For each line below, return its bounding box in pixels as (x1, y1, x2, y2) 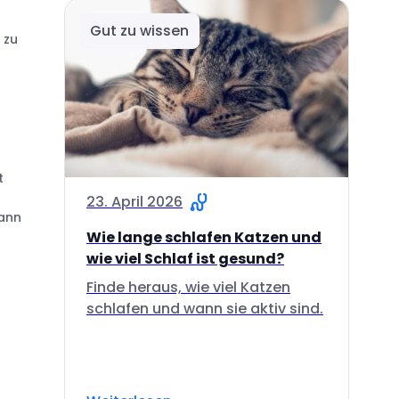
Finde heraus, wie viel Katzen (86, 276, 290, 297)
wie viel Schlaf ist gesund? (86, 248, 284, 269)
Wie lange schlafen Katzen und (86, 226, 322, 248)
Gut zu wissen (90, 20, 189, 41)
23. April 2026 (86, 191, 183, 212)
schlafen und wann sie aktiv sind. (86, 297, 323, 319)
